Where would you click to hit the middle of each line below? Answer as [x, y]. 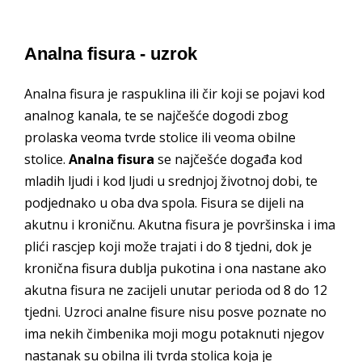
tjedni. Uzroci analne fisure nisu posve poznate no [175, 311]
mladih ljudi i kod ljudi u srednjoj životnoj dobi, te [171, 181]
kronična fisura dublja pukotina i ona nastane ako [175, 268]
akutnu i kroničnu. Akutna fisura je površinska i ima [180, 224]
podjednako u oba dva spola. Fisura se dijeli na [164, 202]
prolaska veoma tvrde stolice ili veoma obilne [160, 137]
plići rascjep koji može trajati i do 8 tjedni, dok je [168, 246]
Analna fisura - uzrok [111, 53]
